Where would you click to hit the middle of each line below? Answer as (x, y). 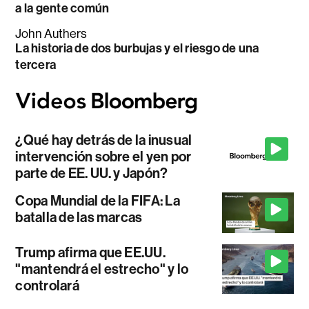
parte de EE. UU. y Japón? (92, 173)
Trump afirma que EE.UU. (90, 252)
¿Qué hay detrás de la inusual (104, 140)
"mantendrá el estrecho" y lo (102, 269)
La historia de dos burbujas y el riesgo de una (137, 48)
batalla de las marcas (79, 218)
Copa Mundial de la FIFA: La (98, 201)
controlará (47, 285)
